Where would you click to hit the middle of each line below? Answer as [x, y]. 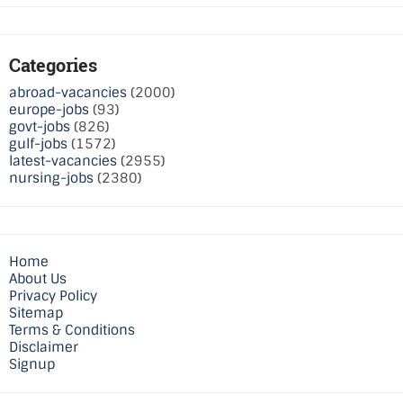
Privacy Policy [53, 296]
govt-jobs [40, 126]
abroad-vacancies [68, 92]
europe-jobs [49, 109]
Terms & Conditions [72, 330]
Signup [32, 364]
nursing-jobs [51, 178]
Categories [53, 64]
